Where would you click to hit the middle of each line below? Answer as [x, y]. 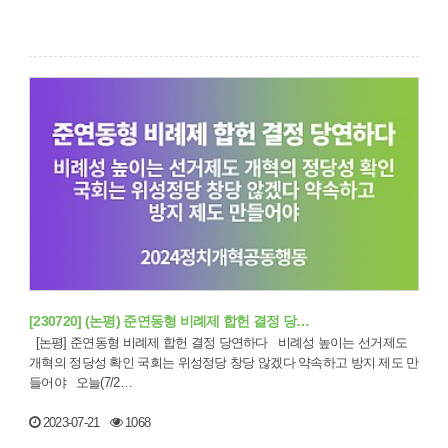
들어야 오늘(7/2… [103, 383]
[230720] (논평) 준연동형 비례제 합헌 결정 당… [169, 321]
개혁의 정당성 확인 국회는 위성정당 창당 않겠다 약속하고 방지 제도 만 [224, 363]
